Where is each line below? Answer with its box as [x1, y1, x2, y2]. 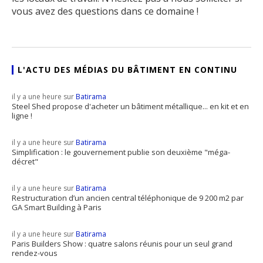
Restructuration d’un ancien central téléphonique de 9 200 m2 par [12, 193, 244, 204]
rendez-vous [12, 248, 58, 259]
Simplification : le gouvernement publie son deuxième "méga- [12, 147, 230, 158]
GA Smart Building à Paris [12, 202, 102, 213]
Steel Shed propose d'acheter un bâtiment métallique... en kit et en [12, 101, 249, 112]
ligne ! [12, 110, 32, 122]
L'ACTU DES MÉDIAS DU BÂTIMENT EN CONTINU [18, 64, 237, 76]
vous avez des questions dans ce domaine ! [12, 5, 198, 18]
